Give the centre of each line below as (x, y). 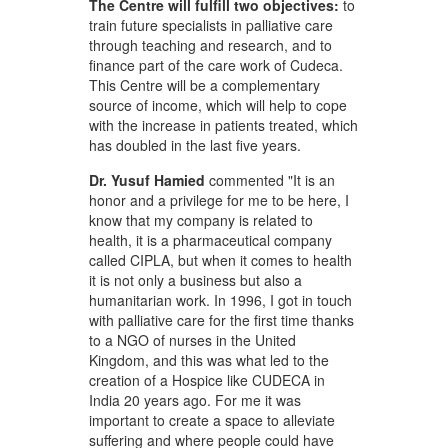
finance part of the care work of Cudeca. (216, 65)
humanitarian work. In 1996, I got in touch (220, 300)
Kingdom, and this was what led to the (209, 360)
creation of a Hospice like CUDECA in (207, 380)
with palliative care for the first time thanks (221, 320)
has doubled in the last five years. (195, 145)
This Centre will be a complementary (204, 85)
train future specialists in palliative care (211, 25)
